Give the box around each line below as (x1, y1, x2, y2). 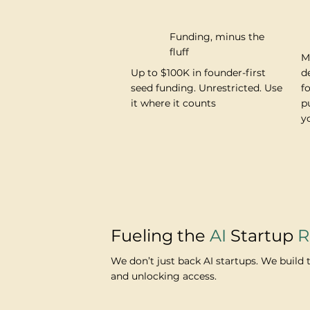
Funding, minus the (170, 30, 265, 44)
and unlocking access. (110, 269, 217, 282)
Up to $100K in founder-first (130, 66, 266, 79)
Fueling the (110, 226, 210, 246)
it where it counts (130, 96, 216, 109)
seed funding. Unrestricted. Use (130, 81, 282, 94)
